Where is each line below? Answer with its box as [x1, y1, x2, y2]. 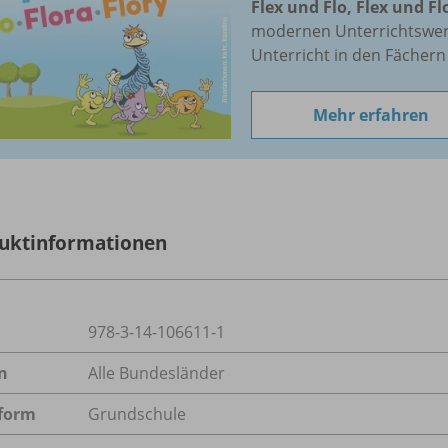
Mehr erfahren [313, 103, 429, 126]
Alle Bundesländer [88, 361, 225, 384]
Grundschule [88, 402, 186, 425]
